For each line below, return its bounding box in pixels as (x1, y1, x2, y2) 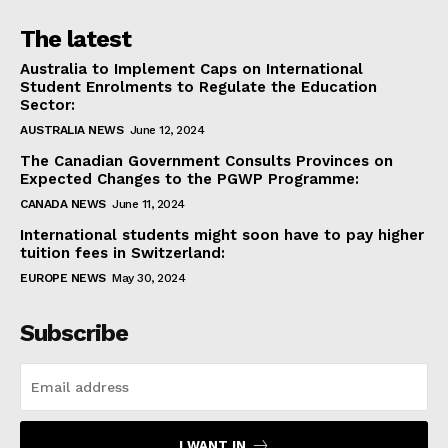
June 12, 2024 (129, 123, 204, 138)
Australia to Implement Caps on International (20, 60, 363, 79)
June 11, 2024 (112, 197, 185, 212)
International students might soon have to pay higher (20, 226, 424, 245)
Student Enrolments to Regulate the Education (20, 78, 377, 97)
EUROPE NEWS (20, 271, 106, 286)
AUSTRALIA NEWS (20, 123, 123, 138)
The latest (20, 25, 131, 54)
